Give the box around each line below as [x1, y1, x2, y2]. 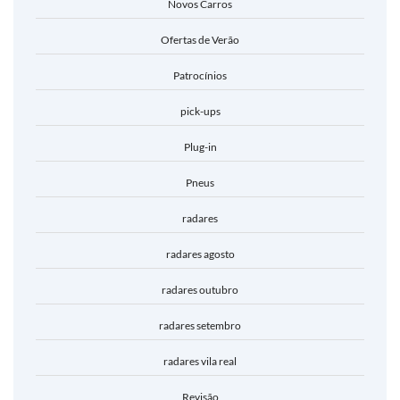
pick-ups [179, 104, 221, 118]
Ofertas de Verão [161, 33, 239, 46]
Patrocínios [173, 69, 227, 82]
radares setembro [159, 319, 241, 332]
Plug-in [183, 140, 217, 154]
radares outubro [162, 283, 238, 296]
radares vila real [163, 354, 237, 368]
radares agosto [165, 247, 235, 261]
